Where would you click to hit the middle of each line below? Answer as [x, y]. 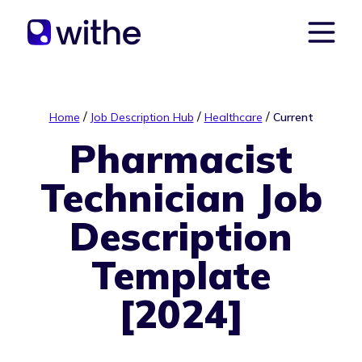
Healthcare [233, 117]
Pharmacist [181, 158]
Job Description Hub [142, 117]
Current [293, 117]
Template [181, 275]
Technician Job [181, 197]
